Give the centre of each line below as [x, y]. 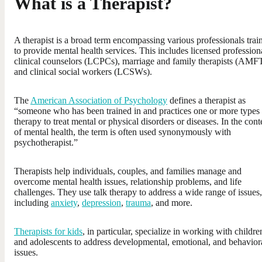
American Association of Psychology [99, 100]
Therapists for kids [48, 231]
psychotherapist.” [46, 142]
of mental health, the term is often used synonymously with [123, 132]
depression [101, 202]
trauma [138, 202]
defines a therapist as [206, 100]
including [32, 202]
